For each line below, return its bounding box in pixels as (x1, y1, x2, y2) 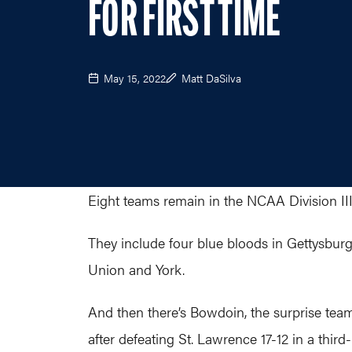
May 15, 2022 (104, 69, 166, 86)
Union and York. (88, 259, 185, 279)
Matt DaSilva (181, 69, 241, 86)
